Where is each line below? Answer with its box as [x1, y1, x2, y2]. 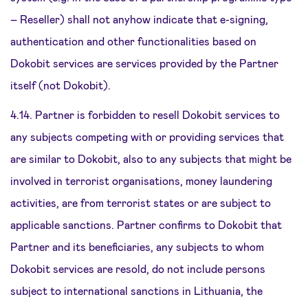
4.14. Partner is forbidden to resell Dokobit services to [10, 108, 280, 121]
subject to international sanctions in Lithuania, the [10, 284, 263, 297]
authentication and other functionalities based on [10, 34, 256, 47]
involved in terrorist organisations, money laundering [10, 174, 272, 187]
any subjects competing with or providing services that [10, 130, 284, 143]
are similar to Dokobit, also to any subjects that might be [10, 152, 291, 165]
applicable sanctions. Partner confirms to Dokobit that [10, 218, 282, 231]
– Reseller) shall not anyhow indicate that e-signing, [10, 12, 268, 25]
